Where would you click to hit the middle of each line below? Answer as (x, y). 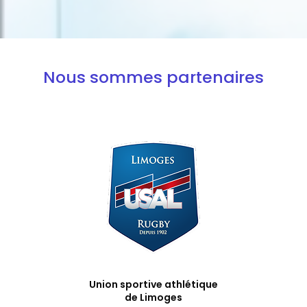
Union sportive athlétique (153, 285)
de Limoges (153, 298)
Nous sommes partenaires (153, 77)
